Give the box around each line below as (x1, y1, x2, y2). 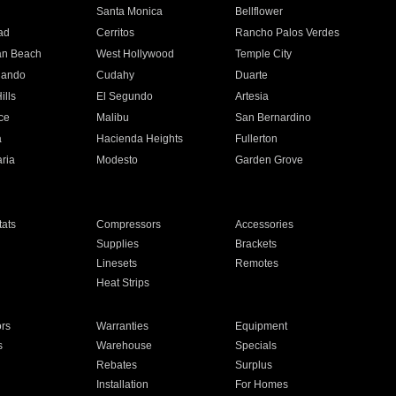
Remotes (235, 257, 279, 270)
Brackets (235, 238, 278, 250)
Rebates (95, 359, 137, 371)
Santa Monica (95, 5, 163, 18)
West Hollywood (95, 48, 174, 60)
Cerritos (95, 27, 134, 39)
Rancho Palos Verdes (235, 27, 340, 39)
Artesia (235, 90, 270, 103)
